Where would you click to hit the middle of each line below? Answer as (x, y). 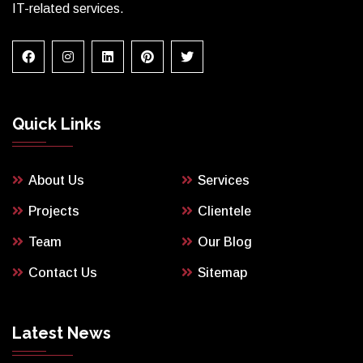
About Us (56, 180)
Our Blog (225, 241)
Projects (54, 211)
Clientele (224, 211)
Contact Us (63, 272)
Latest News (62, 333)
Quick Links (57, 124)
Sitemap (222, 272)
